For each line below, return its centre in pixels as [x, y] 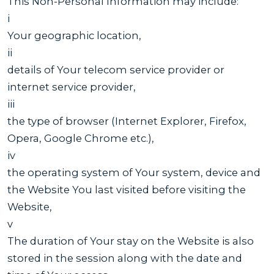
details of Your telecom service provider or [116, 69]
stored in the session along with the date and [125, 258]
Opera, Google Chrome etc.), [81, 138]
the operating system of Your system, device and [134, 172]
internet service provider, [72, 87]
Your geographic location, [74, 35]
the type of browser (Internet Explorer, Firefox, [127, 121]
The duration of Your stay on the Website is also [131, 241]
